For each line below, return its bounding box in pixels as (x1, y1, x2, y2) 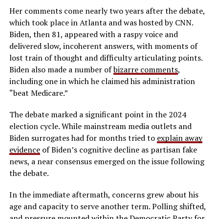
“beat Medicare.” (9, 87, 68, 98)
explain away (156, 132, 202, 143)
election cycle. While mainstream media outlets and (9, 120, 192, 131)
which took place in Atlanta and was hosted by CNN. (9, 17, 193, 28)
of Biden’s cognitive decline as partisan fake (40, 144, 197, 155)
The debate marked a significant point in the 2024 (9, 109, 186, 120)
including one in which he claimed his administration (9, 75, 195, 87)
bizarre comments (113, 64, 178, 75)
